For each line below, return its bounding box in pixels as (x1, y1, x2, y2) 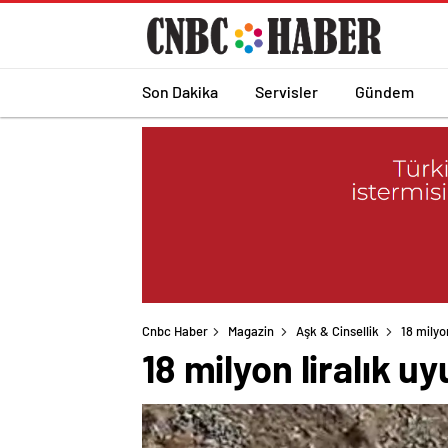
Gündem (355, 81, 414, 101)
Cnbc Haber (142, 323, 208, 340)
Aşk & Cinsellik (296, 323, 379, 340)
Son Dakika (142, 81, 218, 101)
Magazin (228, 323, 274, 340)
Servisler (255, 81, 318, 101)
